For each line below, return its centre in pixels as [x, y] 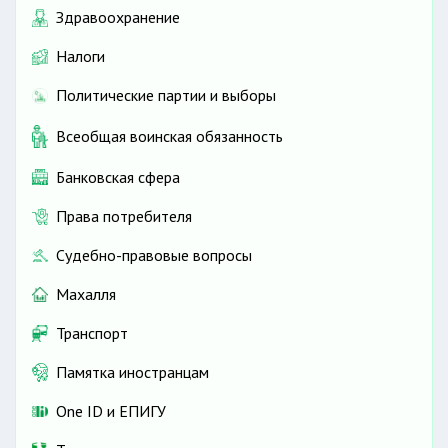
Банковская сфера [118, 176]
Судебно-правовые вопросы [154, 254]
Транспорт [92, 332]
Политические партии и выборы [166, 95]
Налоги [80, 56]
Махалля [86, 293]
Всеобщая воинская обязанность [169, 136]
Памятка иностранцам [132, 371]
